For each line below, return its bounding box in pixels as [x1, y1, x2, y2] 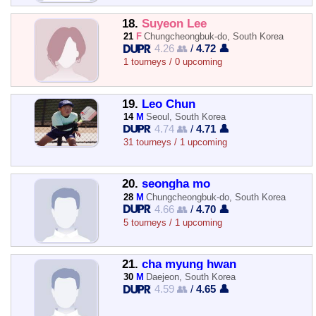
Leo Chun [141, 97, 195, 111]
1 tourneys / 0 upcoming [123, 56, 222, 68]
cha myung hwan [141, 257, 236, 271]
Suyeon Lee [141, 16, 207, 30]
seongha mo [141, 177, 210, 191]
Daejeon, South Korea [146, 272, 236, 283]
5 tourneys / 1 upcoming [123, 217, 222, 228]
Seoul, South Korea [146, 111, 226, 122]
